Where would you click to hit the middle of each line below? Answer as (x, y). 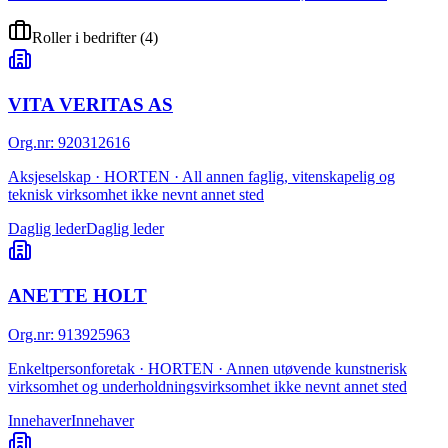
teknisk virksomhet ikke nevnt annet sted (136, 195)
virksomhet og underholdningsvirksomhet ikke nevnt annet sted (207, 386)
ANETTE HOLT (77, 296)
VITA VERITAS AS (90, 104)
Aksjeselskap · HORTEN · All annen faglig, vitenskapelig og (201, 177)
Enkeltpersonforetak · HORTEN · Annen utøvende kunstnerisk (207, 368)
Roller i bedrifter (84, 37)
